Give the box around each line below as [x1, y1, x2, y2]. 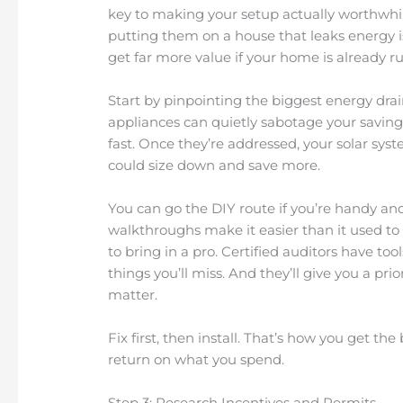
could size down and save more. [108, 157, 321, 175]
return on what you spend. [108, 351, 285, 369]
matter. [108, 286, 158, 304]
